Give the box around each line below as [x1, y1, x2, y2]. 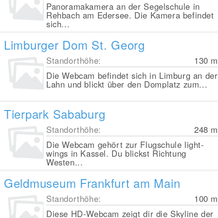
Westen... [46, 156, 83, 168]
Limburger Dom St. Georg [4, 36, 145, 53]
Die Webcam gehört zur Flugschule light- [46, 139, 204, 150]
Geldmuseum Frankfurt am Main [4, 174, 181, 191]
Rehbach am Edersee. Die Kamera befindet [46, 9, 214, 21]
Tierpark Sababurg [4, 105, 106, 122]
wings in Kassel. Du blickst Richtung [46, 147, 186, 159]
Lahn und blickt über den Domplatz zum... [46, 78, 208, 90]
